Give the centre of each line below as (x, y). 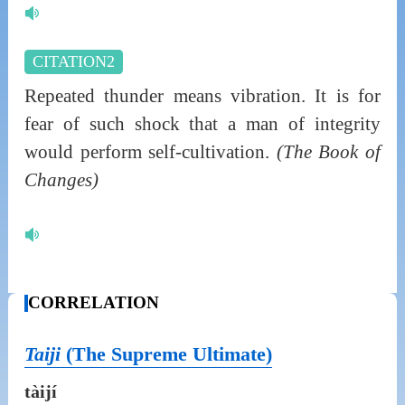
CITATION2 (73, 61)
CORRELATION (94, 303)
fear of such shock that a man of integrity (202, 123)
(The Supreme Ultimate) (169, 354)
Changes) (61, 179)
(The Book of (329, 151)
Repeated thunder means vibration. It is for (202, 95)
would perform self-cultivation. (150, 151)
